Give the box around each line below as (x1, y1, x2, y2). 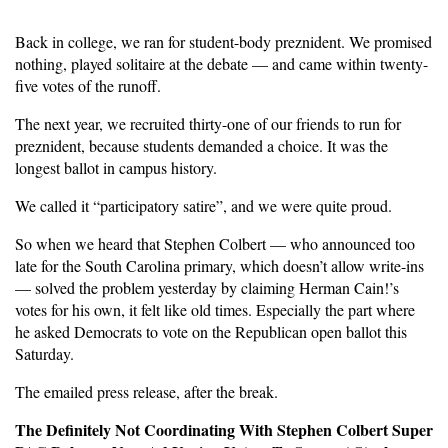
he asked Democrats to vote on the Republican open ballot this (15, 321, 407, 342)
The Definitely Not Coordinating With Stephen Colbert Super (15, 418, 433, 441)
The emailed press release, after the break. (15, 381, 278, 402)
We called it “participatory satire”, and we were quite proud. (15, 195, 392, 216)
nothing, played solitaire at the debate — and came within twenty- (15, 53, 428, 74)
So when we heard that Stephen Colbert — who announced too (15, 233, 415, 254)
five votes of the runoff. (15, 75, 161, 96)
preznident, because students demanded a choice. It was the (15, 135, 388, 156)
